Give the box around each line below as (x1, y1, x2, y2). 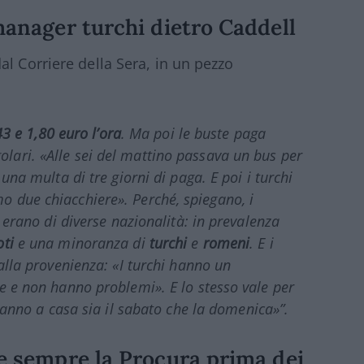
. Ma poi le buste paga (120, 123, 266, 144)
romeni (202, 233, 250, 253)
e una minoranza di (13, 233, 149, 253)
